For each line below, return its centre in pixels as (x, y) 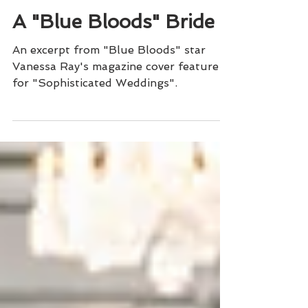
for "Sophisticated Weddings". (95, 174)
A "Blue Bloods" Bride (113, 112)
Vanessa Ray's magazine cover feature (115, 157)
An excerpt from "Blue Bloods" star (109, 141)
